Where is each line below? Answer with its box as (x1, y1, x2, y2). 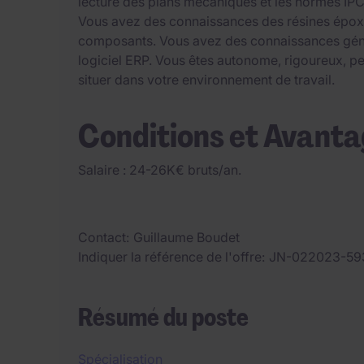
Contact (78, 229, 126, 245)
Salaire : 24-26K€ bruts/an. (78, 162, 241, 178)
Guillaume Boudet (133, 229, 240, 245)
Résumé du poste (78, 301, 249, 333)
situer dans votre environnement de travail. (78, 71, 335, 88)
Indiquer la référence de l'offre (78, 249, 262, 265)
